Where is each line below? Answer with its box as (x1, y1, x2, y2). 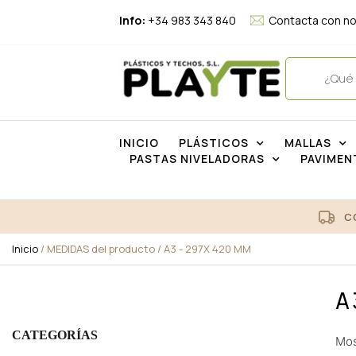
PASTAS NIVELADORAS (129, 151, 265, 167)
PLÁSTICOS (179, 135, 249, 151)
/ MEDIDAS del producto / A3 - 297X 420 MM (38, 242, 251, 257)
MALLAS (284, 135, 331, 151)
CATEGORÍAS (12, 328, 98, 342)
